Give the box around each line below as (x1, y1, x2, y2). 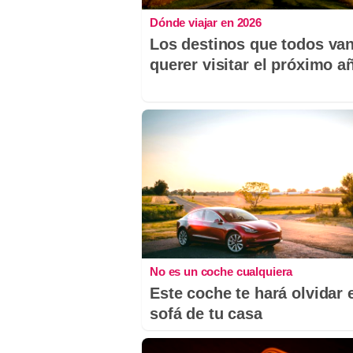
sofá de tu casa (150, 304, 262, 322)
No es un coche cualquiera (150, 264, 293, 278)
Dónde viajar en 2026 (150, 15, 262, 29)
